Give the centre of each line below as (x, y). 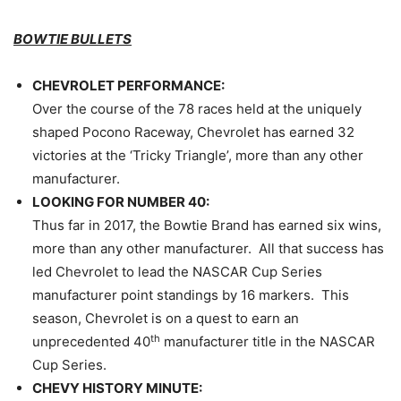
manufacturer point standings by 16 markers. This (191, 295)
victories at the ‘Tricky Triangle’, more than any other (198, 156)
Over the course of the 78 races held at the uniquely (197, 109)
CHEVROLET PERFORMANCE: (128, 86)
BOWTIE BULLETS (73, 39)
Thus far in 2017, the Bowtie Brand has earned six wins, (207, 226)
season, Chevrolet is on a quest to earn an (166, 319)
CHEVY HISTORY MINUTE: (117, 388)
